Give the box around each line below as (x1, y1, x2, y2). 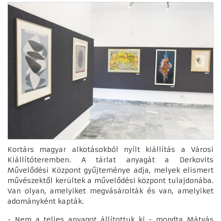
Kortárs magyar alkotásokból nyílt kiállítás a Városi (7, 145, 214, 154)
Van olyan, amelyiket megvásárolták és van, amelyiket (7, 186, 214, 196)
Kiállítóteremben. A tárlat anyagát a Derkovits (7, 155, 214, 165)
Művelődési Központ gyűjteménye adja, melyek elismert (7, 166, 214, 175)
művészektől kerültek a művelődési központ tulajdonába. (7, 176, 214, 185)
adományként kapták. (7, 197, 84, 206)
